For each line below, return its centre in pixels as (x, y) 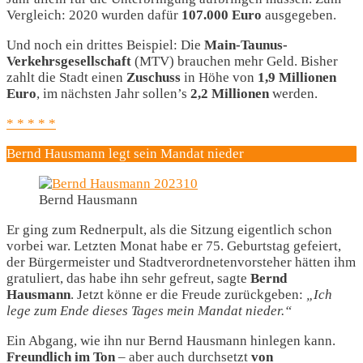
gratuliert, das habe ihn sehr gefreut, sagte (128, 278)
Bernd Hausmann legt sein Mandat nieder (125, 154)
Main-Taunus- (244, 45)
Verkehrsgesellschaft (69, 61)
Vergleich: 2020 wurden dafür (94, 15)
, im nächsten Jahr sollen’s (113, 94)
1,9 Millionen (297, 77)
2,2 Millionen (230, 94)
